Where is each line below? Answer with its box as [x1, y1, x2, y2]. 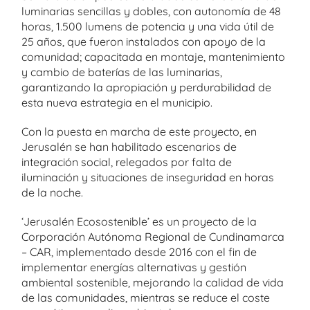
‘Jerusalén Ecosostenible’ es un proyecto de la [21, 214, 257, 228]
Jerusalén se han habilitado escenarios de [21, 139, 237, 154]
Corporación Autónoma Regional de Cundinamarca [21, 229, 284, 244]
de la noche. [21, 185, 83, 199]
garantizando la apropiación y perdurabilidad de [21, 80, 271, 94]
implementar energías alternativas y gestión [21, 259, 246, 274]
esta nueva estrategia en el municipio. [21, 95, 212, 109]
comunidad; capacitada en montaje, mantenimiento [21, 49, 285, 64]
